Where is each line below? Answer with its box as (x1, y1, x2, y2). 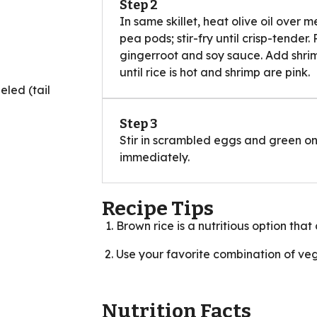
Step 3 (120, 115, 158, 132)
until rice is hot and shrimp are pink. (120, 64, 310, 79)
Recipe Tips (102, 196, 214, 220)
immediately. (120, 149, 190, 164)
